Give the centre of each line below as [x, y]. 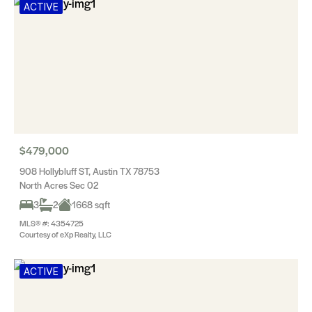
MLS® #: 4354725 [52, 223]
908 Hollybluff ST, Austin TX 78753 [89, 171]
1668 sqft [91, 204]
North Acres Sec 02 [59, 185]
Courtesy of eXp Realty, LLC [65, 234]
